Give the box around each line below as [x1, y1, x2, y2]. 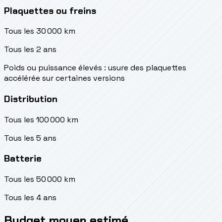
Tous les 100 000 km [4, 114, 78, 125]
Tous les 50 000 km [4, 174, 75, 185]
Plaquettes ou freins [4, 4, 96, 17]
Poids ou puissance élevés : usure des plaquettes [4, 62, 186, 73]
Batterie [4, 152, 42, 165]
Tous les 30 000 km [4, 26, 75, 37]
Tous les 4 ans [4, 192, 56, 203]
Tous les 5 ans [4, 132, 56, 143]
